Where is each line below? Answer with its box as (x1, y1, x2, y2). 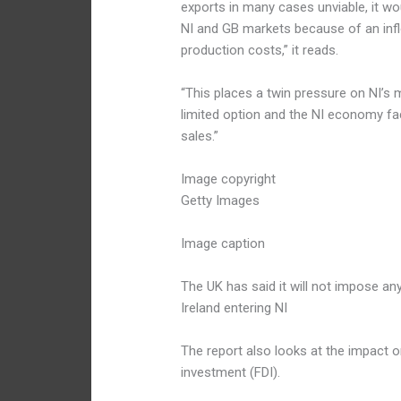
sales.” (181, 128, 219, 145)
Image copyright (181, 171, 277, 188)
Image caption (181, 235, 266, 252)
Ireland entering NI (181, 300, 288, 317)
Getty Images (181, 192, 260, 209)
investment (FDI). (181, 364, 281, 381)
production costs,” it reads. (181, 42, 339, 59)
